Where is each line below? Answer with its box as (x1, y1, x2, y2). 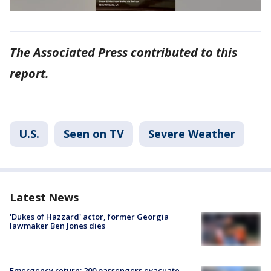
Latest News (10, 189, 79, 204)
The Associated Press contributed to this (10, 44, 237, 60)
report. (10, 65, 49, 82)
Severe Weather (148, 126, 235, 141)
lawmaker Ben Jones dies (10, 220, 105, 231)
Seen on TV (64, 126, 124, 141)
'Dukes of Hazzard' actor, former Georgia (10, 211, 169, 222)
